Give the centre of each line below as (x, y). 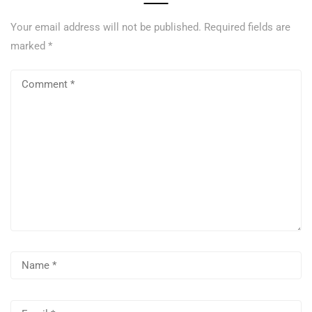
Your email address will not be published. (106, 27)
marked (29, 46)
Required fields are (247, 27)
